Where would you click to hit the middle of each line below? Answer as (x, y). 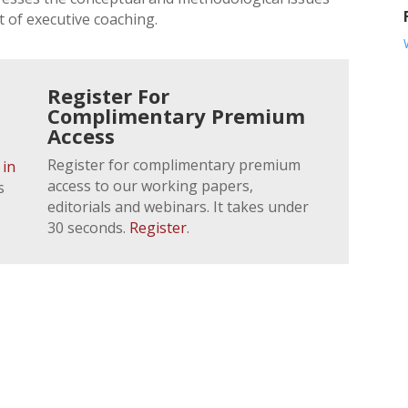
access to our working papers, (151, 185)
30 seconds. (89, 227)
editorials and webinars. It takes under (178, 206)
